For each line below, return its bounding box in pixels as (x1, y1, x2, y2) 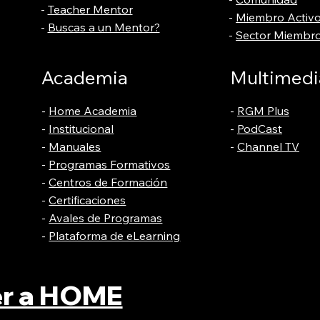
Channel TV (237, 139, 299, 154)
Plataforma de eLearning (49, 228, 181, 243)
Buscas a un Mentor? (47, 20, 160, 35)
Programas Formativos (49, 156, 171, 171)
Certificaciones (49, 192, 126, 207)
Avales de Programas (49, 210, 163, 225)
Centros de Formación (49, 174, 168, 189)
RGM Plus (237, 103, 289, 118)
